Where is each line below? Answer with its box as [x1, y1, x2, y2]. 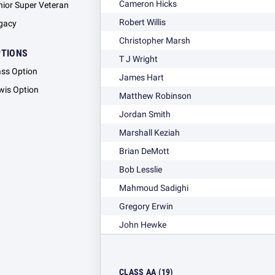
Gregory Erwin [119, 201, 173, 212]
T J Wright [119, 53, 158, 64]
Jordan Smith [119, 109, 171, 120]
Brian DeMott [119, 145, 169, 157]
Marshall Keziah [119, 127, 180, 138]
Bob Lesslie [119, 164, 162, 175]
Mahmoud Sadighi [119, 182, 188, 193]
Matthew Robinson [119, 90, 192, 101]
